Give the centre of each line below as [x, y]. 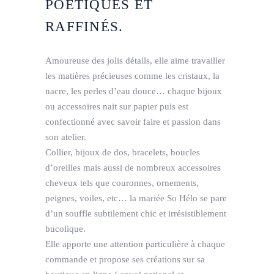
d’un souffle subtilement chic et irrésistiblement [136, 214]
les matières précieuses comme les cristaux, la [132, 76]
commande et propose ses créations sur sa [125, 260]
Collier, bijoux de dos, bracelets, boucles [123, 153]
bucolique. [65, 229]
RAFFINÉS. [84, 27]
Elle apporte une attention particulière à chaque [135, 244]
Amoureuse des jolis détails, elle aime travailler [135, 61]
